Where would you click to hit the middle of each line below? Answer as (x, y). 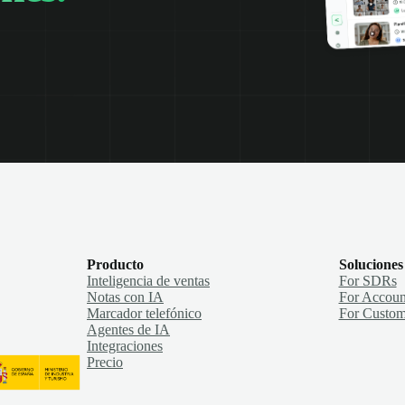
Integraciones (125, 346)
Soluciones (371, 265)
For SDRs (367, 281)
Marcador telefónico (144, 314)
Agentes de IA (128, 330)
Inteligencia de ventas (148, 281)
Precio (105, 363)
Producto (115, 265)
